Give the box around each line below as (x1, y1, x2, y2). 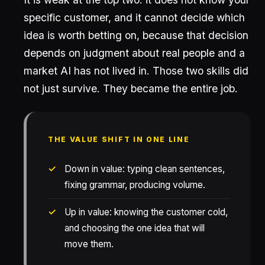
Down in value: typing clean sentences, (64, 163, 225, 174)
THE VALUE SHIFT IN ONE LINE (48, 135, 190, 144)
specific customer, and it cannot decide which (24, 11, 245, 24)
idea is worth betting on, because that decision (24, 29, 248, 41)
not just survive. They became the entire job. (24, 82, 238, 95)
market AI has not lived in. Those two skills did (24, 64, 248, 77)
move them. (64, 238, 114, 250)
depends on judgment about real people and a (24, 47, 245, 59)
